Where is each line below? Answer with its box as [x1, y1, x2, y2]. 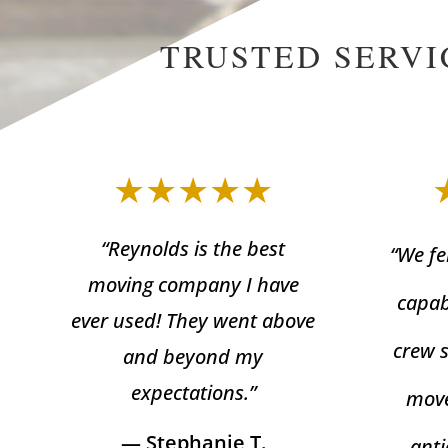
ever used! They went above [71, 306, 316, 334]
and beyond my [123, 342, 264, 370]
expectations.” [130, 378, 256, 406]
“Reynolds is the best [101, 234, 286, 262]
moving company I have [87, 270, 299, 298]
